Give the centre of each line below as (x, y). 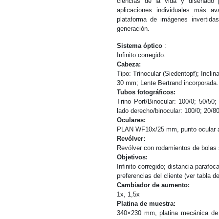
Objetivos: (132, 157)
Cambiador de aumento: (153, 185)
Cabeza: (129, 64)
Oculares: (131, 120)
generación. (133, 29)
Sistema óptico (140, 46)
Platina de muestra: (146, 204)
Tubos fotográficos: (146, 92)
